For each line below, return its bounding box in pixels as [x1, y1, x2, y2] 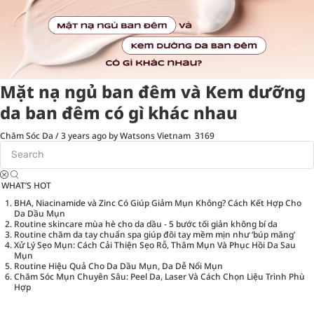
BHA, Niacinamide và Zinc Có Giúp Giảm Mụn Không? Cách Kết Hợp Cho [14, 196, 301, 209]
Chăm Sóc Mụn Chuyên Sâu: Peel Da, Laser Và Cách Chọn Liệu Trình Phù [14, 270, 305, 282]
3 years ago [61, 129, 107, 142]
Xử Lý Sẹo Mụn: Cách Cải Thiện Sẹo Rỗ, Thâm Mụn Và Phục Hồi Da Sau [14, 238, 296, 251]
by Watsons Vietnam [109, 129, 191, 142]
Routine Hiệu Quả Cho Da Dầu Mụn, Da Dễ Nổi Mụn [14, 259, 223, 272]
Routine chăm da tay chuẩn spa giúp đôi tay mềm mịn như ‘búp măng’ [14, 228, 295, 240]
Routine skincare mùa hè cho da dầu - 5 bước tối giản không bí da [14, 217, 278, 230]
